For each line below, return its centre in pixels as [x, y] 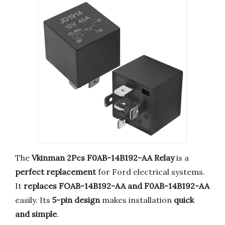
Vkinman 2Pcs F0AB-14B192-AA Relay [103, 158]
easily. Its [34, 200]
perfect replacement [55, 172]
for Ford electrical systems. [150, 172]
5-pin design [76, 200]
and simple [36, 214]
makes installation [137, 200]
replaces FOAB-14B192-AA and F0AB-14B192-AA [117, 186]
